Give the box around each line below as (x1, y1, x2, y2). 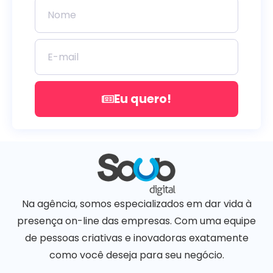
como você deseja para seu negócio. (49, 247, 224, 262)
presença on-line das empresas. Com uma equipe (17, 213, 256, 228)
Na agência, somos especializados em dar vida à (21, 196, 252, 211)
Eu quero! (113, 90, 171, 107)
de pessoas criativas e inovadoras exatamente (24, 230, 249, 245)
